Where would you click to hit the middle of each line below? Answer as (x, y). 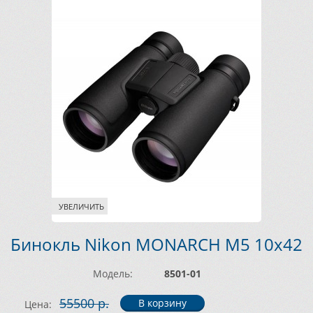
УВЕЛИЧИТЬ (81, 206)
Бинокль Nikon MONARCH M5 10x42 (156, 244)
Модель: (113, 274)
